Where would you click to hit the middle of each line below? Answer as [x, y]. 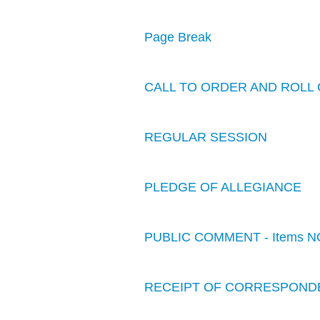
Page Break [178, 37]
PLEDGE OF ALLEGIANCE [223, 187]
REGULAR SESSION [206, 137]
